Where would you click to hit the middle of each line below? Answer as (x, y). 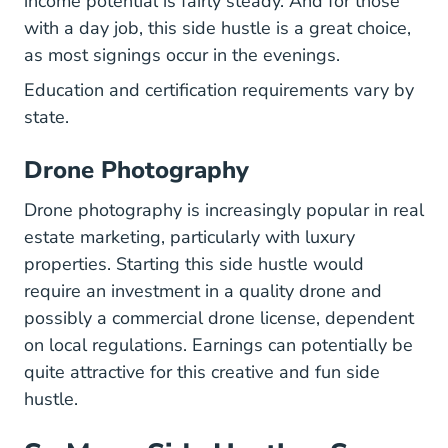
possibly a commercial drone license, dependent (219, 318)
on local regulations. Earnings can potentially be (218, 345)
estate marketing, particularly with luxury (189, 237)
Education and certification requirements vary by (219, 90)
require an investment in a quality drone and (203, 291)
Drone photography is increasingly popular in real (224, 210)
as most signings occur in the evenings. (184, 55)
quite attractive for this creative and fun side (202, 372)
